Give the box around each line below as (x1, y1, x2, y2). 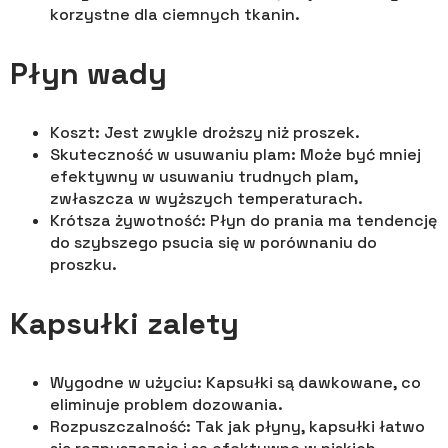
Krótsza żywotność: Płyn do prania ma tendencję (50, 210, 437, 232)
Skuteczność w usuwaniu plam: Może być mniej (50, 144, 421, 166)
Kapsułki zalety (10, 304, 239, 344)
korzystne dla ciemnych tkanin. (50, 4, 300, 26)
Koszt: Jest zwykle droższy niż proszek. (50, 122, 360, 144)
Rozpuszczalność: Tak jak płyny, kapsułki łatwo (50, 416, 425, 438)
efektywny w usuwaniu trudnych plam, (50, 166, 358, 188)
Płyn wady (10, 54, 167, 94)
